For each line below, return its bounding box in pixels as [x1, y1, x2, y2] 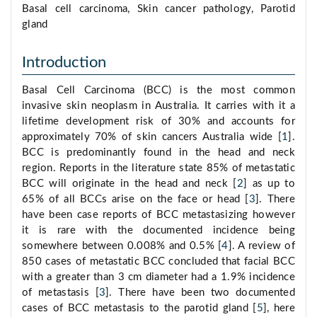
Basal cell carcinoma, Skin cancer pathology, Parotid [22, 4, 295, 15]
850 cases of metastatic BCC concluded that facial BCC [22, 256, 295, 267]
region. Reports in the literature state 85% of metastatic [22, 163, 295, 174]
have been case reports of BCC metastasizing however [22, 209, 295, 221]
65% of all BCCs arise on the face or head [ [22, 194, 249, 205]
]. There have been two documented [105, 287, 296, 299]
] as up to [243, 178, 295, 190]
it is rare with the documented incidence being [22, 225, 295, 236]
